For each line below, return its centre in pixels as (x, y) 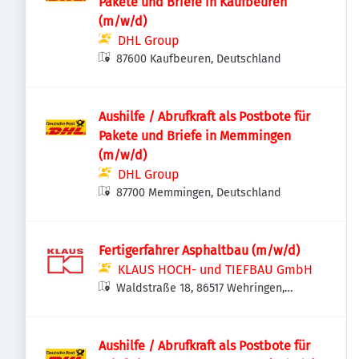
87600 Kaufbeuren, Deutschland (199, 59)
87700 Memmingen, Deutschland (199, 193)
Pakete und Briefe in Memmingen (195, 136)
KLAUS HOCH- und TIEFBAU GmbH (215, 270)
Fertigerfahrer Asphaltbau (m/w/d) (199, 250)
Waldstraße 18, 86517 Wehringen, (201, 288)
